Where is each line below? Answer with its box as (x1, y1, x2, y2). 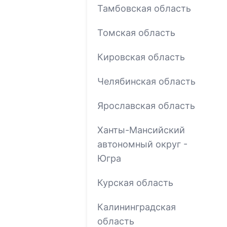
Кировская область (97, 51, 185, 62)
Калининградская (97, 201, 176, 212)
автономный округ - (97, 138, 187, 149)
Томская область (97, 27, 175, 38)
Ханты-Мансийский (97, 124, 185, 135)
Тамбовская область (97, 3, 191, 14)
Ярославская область (97, 100, 195, 111)
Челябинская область (97, 75, 196, 87)
